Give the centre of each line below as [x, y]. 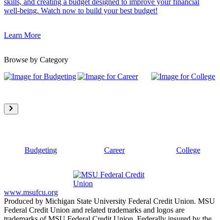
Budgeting [41, 150]
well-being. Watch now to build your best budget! [81, 11]
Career [114, 150]
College [188, 150]
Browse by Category [36, 60]
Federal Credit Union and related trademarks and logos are [94, 210]
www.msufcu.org [31, 192]
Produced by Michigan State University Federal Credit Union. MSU [110, 201]
